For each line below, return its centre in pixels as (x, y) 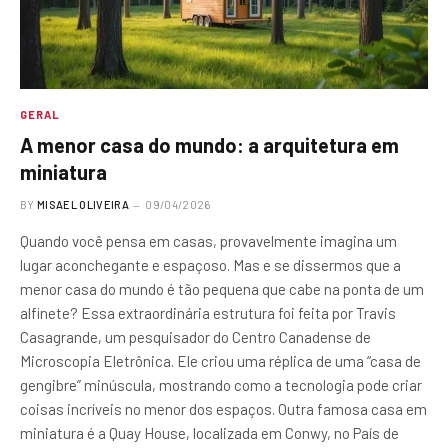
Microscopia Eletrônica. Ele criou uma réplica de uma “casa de (220, 361)
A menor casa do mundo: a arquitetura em (209, 145)
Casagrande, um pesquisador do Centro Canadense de (195, 337)
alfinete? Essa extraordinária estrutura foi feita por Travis (208, 313)
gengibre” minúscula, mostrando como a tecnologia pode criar (221, 385)
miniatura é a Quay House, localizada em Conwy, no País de (209, 433)
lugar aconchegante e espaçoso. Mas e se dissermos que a (210, 265)
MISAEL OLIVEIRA (83, 205)
